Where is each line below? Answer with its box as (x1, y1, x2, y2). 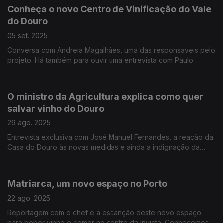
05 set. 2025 (7, 31, 48, 40)
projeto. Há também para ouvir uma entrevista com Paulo (7, 56, 193, 64)
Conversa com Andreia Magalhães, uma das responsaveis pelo (7, 46, 215, 54)
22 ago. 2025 (7, 194, 50, 202)
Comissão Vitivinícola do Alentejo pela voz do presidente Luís (7, 153, 210, 161)
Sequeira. (7, 163, 39, 171)
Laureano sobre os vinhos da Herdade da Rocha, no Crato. (7, 66, 202, 74)
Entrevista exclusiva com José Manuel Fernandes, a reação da (7, 133, 213, 141)
